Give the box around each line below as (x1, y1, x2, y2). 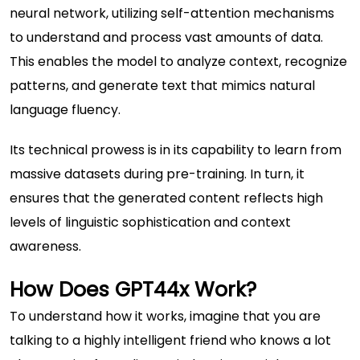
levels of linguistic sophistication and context (10, 212, 291, 231)
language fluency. (10, 100, 121, 119)
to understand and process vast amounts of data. (10, 27, 323, 47)
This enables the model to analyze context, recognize (10, 51, 347, 71)
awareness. (10, 236, 81, 256)
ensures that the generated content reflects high (10, 188, 323, 207)
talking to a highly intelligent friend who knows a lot (10, 330, 331, 350)
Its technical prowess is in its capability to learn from (10, 140, 342, 159)
